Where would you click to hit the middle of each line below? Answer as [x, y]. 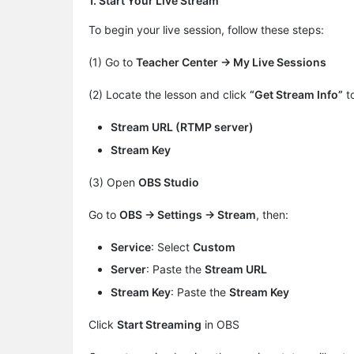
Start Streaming [159, 324]
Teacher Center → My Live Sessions [231, 62]
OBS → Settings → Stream [188, 214]
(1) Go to [112, 62]
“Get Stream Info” [296, 95]
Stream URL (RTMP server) [182, 127]
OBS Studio [169, 182]
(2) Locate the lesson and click [169, 95]
